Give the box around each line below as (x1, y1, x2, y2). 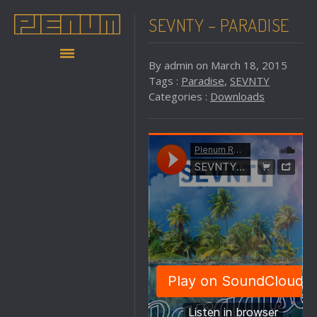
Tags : (149, 74, 181, 88)
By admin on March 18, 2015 (149, 58, 287, 72)
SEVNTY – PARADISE (149, 13, 289, 36)
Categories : (149, 89, 210, 103)
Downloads (210, 89, 265, 103)
